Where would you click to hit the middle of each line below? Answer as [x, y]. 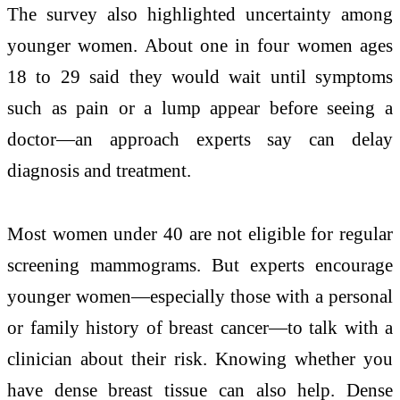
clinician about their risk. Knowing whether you [200, 359]
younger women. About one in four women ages [200, 45]
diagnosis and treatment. [99, 170]
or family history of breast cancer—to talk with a [200, 328]
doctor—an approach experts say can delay [200, 138]
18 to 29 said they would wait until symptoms [200, 76]
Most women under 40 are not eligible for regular [200, 234]
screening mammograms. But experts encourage [200, 265]
